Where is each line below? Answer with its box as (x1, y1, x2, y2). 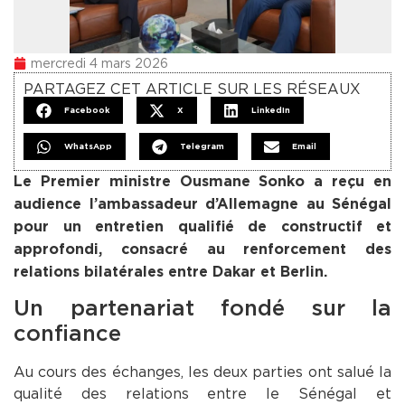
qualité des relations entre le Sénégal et (14, 385, 391, 403)
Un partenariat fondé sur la (14, 299, 391, 320)
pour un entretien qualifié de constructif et (14, 220, 391, 234)
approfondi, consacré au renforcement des (14, 242, 391, 257)
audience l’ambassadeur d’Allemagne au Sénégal (14, 197, 391, 212)
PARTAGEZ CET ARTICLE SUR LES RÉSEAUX (24, 80, 361, 99)
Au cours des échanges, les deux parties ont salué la (14, 363, 391, 381)
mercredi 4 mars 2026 (31, 55, 168, 71)
